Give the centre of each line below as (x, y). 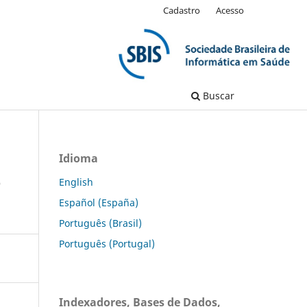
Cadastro (182, 10)
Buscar (217, 95)
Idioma (78, 158)
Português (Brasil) (100, 223)
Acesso (230, 10)
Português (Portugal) (107, 243)
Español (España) (99, 202)
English (76, 182)
